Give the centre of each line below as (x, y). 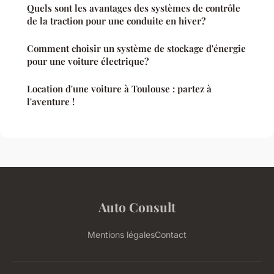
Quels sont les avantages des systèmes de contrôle (134, 8)
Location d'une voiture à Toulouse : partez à (119, 89)
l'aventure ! (51, 102)
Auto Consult (137, 207)
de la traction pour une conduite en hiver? (116, 21)
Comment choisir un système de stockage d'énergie (136, 49)
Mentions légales (121, 235)
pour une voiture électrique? (88, 61)
